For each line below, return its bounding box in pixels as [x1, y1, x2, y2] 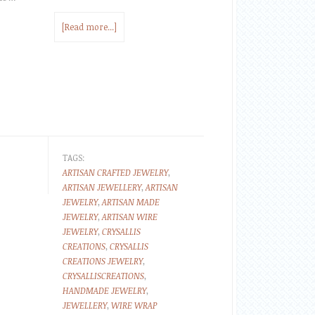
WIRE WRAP [111, 300, 157, 311]
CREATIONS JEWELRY [63, 255, 143, 266]
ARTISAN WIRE [102, 211, 157, 222]
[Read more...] [62, 21, 117, 32]
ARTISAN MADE [102, 196, 160, 207]
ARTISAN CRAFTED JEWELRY [63, 167, 168, 178]
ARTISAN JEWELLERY [63, 181, 141, 193]
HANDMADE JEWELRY [63, 285, 146, 296]
